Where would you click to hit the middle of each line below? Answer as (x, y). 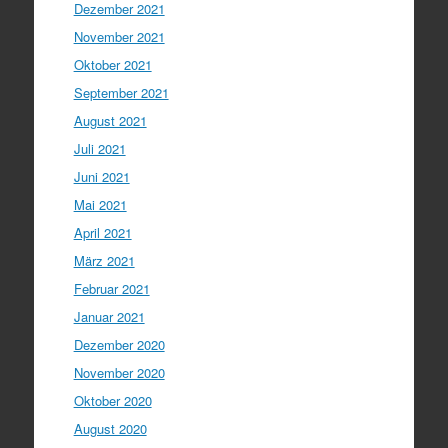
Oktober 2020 (112, 400)
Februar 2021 (111, 288)
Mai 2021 (100, 204)
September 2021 (121, 92)
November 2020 (119, 372)
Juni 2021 (101, 176)
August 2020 (110, 428)
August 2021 (110, 120)
